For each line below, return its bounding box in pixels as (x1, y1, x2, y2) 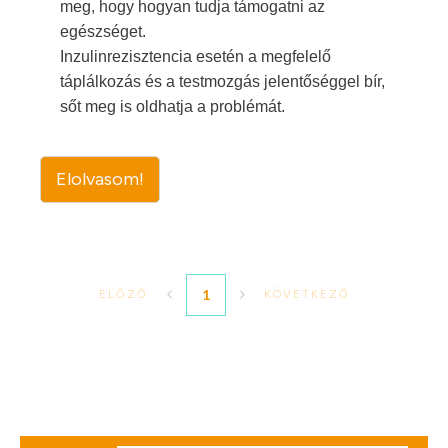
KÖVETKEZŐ (263, 287, 350, 301)
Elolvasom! (56, 167, 144, 190)
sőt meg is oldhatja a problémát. (60, 97, 285, 115)
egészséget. (60, 22, 146, 40)
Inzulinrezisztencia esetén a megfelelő (60, 47, 331, 65)
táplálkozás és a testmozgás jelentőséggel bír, (60, 72, 385, 90)
